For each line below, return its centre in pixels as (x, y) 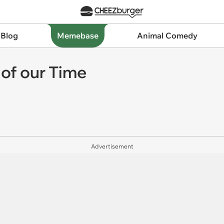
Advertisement (112, 146)
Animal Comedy (167, 35)
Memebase (77, 35)
